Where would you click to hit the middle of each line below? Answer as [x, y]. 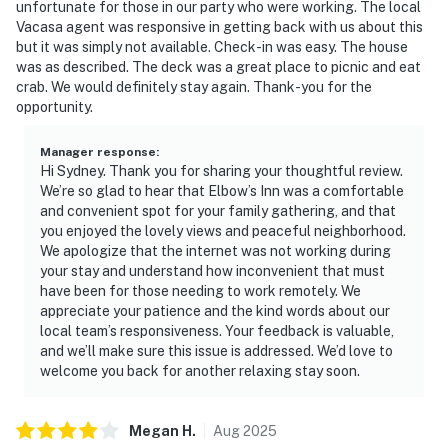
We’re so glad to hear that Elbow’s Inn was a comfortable [222, 190]
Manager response [98, 151]
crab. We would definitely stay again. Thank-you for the [194, 86]
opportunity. [54, 106]
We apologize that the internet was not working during [215, 250]
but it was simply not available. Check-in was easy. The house [212, 46]
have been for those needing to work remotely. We [200, 290]
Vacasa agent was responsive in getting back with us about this [219, 26]
